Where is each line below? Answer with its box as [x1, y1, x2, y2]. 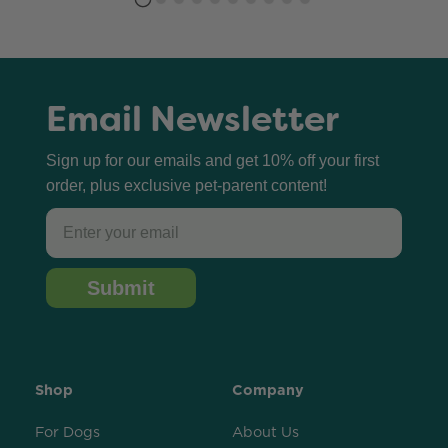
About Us [231, 422, 299, 442]
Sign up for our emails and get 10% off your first [46, 152, 379, 169]
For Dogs [35, 422, 100, 442]
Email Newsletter [46, 96, 339, 142]
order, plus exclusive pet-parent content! [46, 177, 327, 194]
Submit [87, 277, 155, 299]
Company [231, 380, 304, 400]
